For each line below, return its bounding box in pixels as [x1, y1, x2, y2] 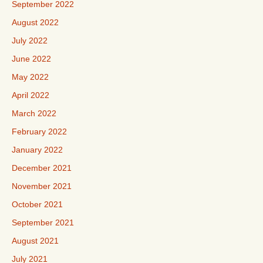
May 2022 [12, 72, 49, 82]
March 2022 [12, 109, 56, 118]
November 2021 [12, 181, 72, 191]
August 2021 [12, 236, 59, 245]
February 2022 [12, 127, 67, 136]
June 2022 [12, 54, 51, 63]
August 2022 [12, 18, 59, 27]
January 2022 [12, 145, 63, 154]
